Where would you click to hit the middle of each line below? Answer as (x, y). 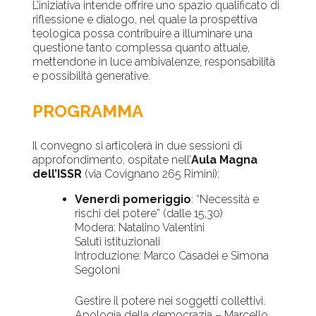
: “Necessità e (225, 200)
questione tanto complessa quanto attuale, (141, 48)
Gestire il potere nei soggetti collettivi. (170, 301)
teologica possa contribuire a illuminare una (143, 34)
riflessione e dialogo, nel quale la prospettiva (145, 20)
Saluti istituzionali (118, 242)
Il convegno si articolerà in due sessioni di (138, 146)
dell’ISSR (57, 174)
